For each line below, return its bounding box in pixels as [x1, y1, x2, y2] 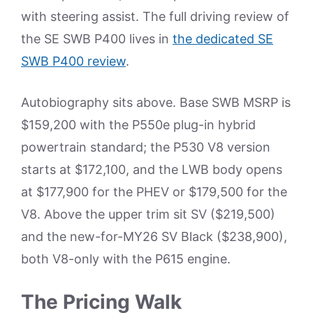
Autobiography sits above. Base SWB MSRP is [21, 94, 291, 110]
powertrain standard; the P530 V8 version [21, 139, 270, 154]
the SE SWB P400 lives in [21, 31, 173, 46]
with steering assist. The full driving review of [21, 8, 289, 24]
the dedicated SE [173, 31, 273, 46]
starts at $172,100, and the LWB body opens [21, 161, 282, 177]
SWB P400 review [21, 53, 126, 68]
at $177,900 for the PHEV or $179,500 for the [21, 184, 287, 199]
